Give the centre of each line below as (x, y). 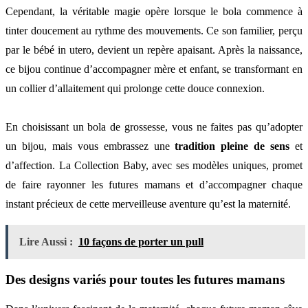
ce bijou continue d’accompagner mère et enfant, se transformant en (154, 69)
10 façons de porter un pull (141, 241)
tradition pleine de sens (232, 146)
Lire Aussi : (46, 241)
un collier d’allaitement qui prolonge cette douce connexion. (135, 88)
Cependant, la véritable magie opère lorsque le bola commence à (154, 11)
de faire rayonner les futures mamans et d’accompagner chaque (154, 184)
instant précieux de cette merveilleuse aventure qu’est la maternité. (148, 203)
